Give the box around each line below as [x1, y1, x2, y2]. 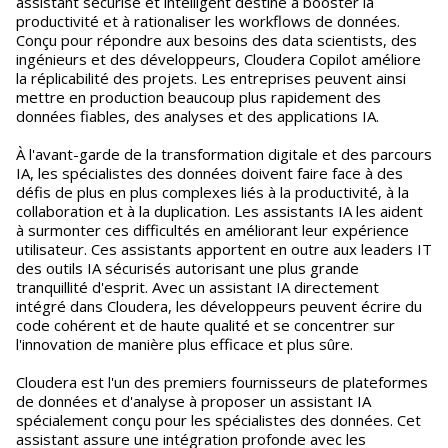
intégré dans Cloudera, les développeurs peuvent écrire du [16, 296, 422, 316]
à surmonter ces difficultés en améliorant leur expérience [16, 220, 409, 240]
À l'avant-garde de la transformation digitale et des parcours [16, 144, 432, 164]
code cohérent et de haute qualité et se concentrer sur [16, 315, 395, 335]
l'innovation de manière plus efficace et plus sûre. [16, 334, 353, 354]
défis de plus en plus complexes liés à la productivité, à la [16, 182, 409, 202]
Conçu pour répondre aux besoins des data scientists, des [16, 30, 417, 50]
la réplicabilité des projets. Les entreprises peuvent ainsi [16, 68, 406, 88]
